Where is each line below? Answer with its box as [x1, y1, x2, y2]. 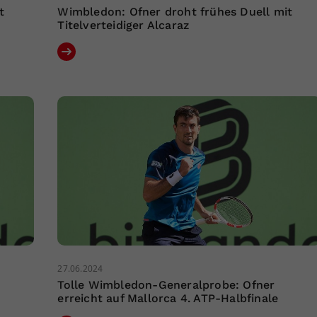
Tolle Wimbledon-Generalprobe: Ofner [57, 278, 275, 292]
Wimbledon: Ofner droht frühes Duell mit [57, 5, 293, 19]
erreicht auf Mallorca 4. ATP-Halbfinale [57, 292, 279, 306]
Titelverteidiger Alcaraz [57, 18, 190, 33]
